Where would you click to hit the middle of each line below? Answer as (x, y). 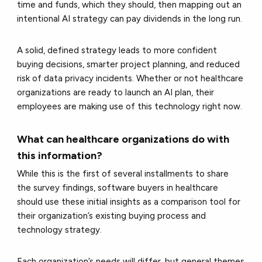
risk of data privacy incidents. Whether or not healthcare (130, 79)
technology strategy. (61, 230)
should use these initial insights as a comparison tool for (129, 202)
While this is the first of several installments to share (123, 174)
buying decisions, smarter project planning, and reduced (129, 65)
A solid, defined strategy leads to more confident (117, 51)
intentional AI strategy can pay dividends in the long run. (131, 19)
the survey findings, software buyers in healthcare (118, 188)
